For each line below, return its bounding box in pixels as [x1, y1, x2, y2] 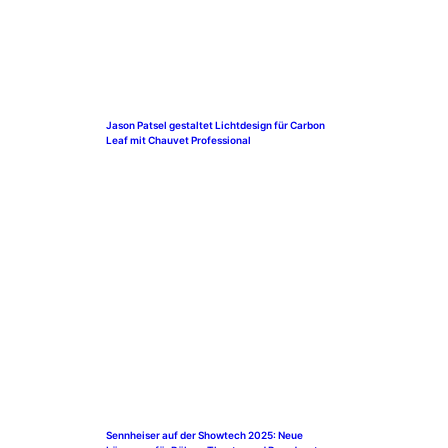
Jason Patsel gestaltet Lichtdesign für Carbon [106, 118, 325, 131]
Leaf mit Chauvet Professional [106, 133, 251, 146]
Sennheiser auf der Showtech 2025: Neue [106, 428, 303, 441]
